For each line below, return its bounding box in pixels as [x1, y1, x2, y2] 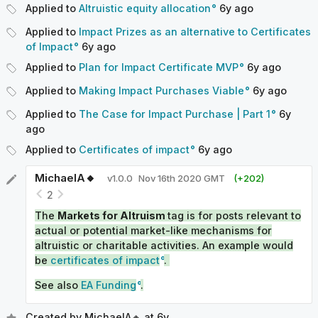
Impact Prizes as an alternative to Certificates [79, 26, 311, 38]
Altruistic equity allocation [79, 2, 211, 15]
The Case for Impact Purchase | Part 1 [79, 108, 270, 121]
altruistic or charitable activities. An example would [35, 238, 293, 251]
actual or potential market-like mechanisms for [35, 224, 272, 236]
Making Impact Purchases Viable [79, 84, 244, 97]
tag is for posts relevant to [168, 209, 301, 221]
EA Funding [81, 278, 136, 291]
